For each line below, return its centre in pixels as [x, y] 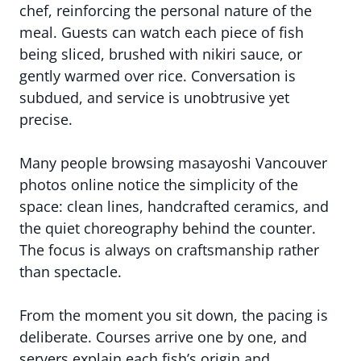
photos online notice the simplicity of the [159, 185]
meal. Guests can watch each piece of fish [162, 32]
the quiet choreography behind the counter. [168, 228]
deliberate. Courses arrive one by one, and [163, 337]
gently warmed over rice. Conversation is [158, 76]
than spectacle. [71, 272]
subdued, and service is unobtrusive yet [154, 98]
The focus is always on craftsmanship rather [169, 250]
